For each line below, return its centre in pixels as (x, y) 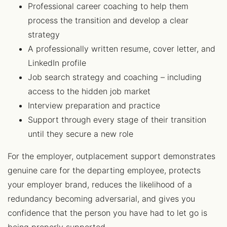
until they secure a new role (81, 134)
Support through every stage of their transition (117, 120)
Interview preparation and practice (94, 105)
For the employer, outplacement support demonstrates (111, 156)
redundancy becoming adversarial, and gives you (101, 199)
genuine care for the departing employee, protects (104, 170)
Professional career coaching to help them (108, 6)
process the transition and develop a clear (108, 20)
